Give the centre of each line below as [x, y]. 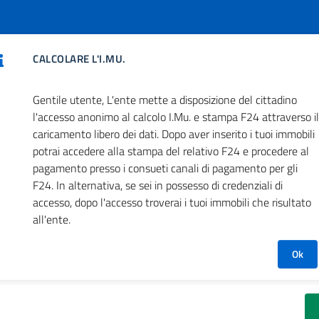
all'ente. [52, 219]
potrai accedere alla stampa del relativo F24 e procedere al [171, 151]
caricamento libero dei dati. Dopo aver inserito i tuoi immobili [174, 134]
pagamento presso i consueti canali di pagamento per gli [165, 168]
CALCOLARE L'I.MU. [79, 59]
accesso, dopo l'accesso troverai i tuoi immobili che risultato [172, 202]
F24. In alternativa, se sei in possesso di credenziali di [158, 185]
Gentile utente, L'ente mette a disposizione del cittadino [165, 100]
